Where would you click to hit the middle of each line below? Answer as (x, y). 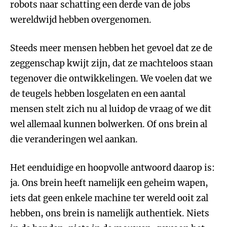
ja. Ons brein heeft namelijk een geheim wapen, (109, 183)
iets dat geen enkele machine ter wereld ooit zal (109, 198)
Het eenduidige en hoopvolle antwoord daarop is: (112, 168)
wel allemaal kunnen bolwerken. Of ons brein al (109, 124)
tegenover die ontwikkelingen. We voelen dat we (111, 79)
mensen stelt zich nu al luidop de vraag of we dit (111, 109)
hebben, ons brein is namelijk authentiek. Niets (110, 213)
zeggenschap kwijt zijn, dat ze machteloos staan (111, 63)
